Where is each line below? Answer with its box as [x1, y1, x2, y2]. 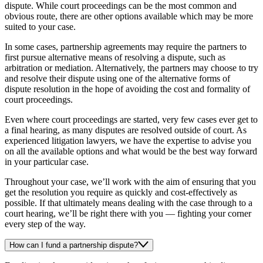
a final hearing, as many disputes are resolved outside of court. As [5, 125, 247, 136]
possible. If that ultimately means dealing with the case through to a [5, 198, 252, 208]
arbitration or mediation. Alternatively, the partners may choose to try [5, 63, 258, 73]
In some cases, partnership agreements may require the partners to [5, 42, 247, 52]
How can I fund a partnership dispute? [9, 241, 138, 250]
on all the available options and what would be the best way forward [5, 146, 257, 157]
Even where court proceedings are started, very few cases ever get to [5, 114, 258, 125]
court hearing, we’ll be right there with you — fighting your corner [5, 208, 251, 219]
